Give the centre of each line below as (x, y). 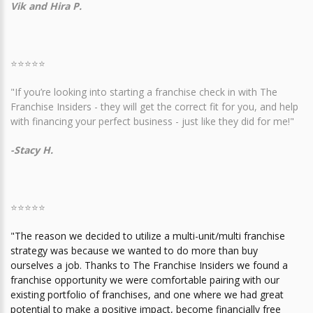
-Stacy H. (32, 150)
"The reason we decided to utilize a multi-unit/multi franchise (148, 236)
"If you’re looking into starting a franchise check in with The (144, 92)
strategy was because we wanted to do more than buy (134, 251)
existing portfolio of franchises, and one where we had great (147, 295)
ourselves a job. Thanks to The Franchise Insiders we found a (149, 265)
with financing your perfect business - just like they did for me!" (152, 122)
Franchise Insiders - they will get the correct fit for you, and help (154, 107)
